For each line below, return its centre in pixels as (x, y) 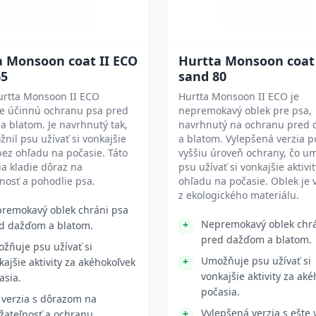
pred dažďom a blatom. (256, 239)
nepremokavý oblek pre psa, (245, 110)
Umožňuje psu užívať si (256, 261)
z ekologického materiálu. (239, 195)
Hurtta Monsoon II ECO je (239, 96)
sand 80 (202, 76)
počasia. (220, 292)
